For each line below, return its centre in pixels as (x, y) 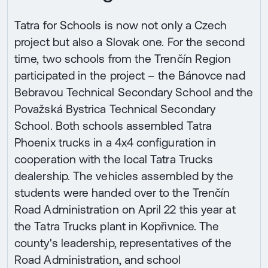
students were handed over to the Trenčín (122, 192)
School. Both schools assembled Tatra (113, 125)
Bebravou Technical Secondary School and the (134, 92)
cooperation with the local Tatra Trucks (114, 159)
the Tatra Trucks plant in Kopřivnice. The (117, 226)
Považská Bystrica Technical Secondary (115, 109)
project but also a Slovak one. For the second (130, 42)
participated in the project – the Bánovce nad (130, 75)
